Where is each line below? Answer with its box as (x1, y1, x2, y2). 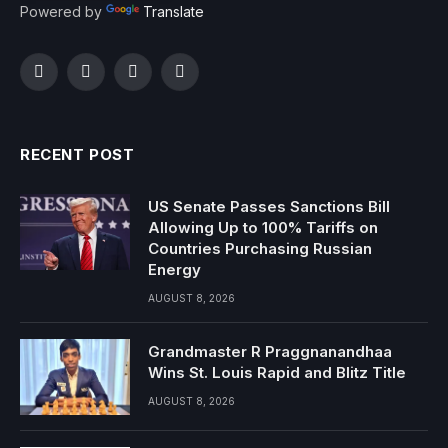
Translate (143, 2, 204, 20)
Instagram (131, 72, 195, 89)
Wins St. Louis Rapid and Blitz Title (148, 362, 406, 382)
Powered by (20, 2, 106, 20)
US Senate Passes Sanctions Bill (148, 196, 390, 216)
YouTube (178, 72, 238, 89)
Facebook (37, 72, 106, 89)
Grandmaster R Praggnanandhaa (148, 341, 392, 361)
